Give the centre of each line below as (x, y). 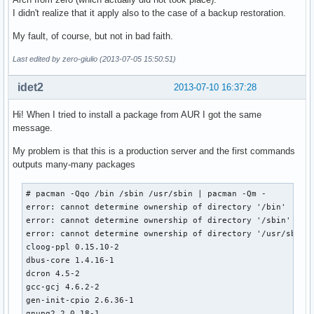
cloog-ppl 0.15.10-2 (73, 246)
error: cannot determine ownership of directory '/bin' (156, 206)
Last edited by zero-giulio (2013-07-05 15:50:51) (94, 59)
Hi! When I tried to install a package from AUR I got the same (137, 114)
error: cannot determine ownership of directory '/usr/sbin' (169, 233)
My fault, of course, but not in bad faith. (93, 36)
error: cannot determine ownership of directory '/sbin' (159, 220)
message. (33, 128)
